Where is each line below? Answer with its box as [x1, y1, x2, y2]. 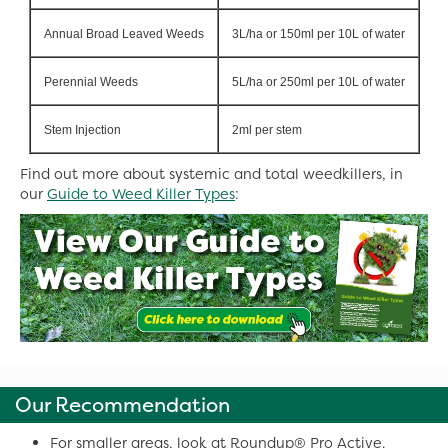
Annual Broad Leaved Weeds [43, 27, 204, 41]
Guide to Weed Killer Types [47, 184, 235, 204]
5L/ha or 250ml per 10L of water [231, 75, 405, 89]
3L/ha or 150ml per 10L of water [231, 27, 405, 41]
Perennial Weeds [43, 75, 138, 89]
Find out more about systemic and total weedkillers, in [20, 164, 403, 184]
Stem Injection [43, 123, 121, 137]
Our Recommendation [15, 390, 230, 419]
